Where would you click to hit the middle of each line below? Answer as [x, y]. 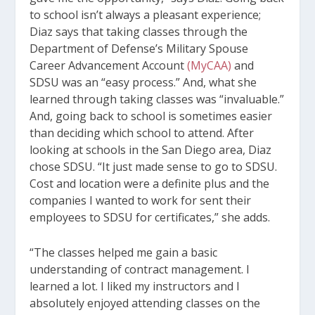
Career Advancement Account [109, 66]
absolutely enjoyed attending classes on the [145, 303]
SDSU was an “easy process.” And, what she [143, 83]
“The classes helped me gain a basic [124, 252]
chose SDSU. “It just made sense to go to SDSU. [154, 167]
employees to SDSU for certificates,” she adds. [150, 218]
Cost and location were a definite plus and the [150, 184]
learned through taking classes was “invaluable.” [157, 99]
